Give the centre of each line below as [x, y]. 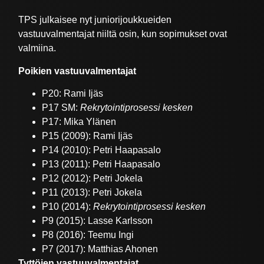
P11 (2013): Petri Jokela [93, 193]
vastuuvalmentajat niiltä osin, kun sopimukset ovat [123, 34]
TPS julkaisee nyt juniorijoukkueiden [95, 20]
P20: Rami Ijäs [74, 94]
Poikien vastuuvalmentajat [79, 71]
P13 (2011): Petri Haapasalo [103, 164]
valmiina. [37, 48]
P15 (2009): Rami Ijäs [89, 136]
